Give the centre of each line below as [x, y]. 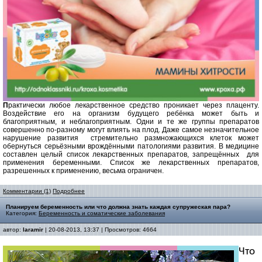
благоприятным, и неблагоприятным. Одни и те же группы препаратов [131, 122]
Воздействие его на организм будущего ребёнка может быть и [131, 113]
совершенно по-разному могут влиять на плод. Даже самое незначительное [131, 130]
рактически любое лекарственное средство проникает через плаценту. [134, 105]
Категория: [22, 213]
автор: [13, 230]
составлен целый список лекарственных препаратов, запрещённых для [131, 154]
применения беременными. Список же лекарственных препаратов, [131, 163]
